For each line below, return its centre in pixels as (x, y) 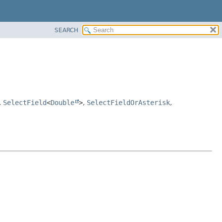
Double (62, 102)
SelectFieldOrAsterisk (128, 102)
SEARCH (66, 30)
